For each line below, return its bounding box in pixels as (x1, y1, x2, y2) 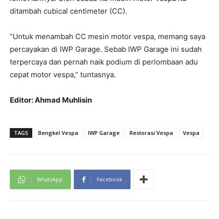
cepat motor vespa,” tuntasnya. (10, 70, 116, 80)
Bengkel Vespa (38, 129, 78, 137)
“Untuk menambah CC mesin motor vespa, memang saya (10, 32, 205, 42)
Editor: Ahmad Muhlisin (10, 95, 92, 105)
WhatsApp (37, 175, 63, 183)
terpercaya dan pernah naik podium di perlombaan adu (10, 57, 198, 67)
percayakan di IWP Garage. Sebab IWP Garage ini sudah (10, 44, 202, 54)
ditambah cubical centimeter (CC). (10, 6, 127, 16)
